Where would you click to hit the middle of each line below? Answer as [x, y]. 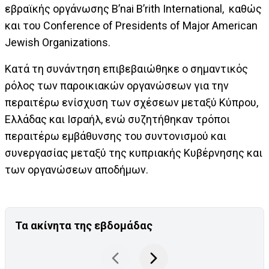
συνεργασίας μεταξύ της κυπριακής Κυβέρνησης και [134, 153]
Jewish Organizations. [58, 43]
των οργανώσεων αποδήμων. [77, 170]
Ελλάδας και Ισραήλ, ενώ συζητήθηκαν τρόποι [117, 119]
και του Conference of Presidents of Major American [131, 26]
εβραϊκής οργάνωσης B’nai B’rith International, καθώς [133, 9]
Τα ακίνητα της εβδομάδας [84, 226]
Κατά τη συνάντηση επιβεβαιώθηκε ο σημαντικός [126, 69]
